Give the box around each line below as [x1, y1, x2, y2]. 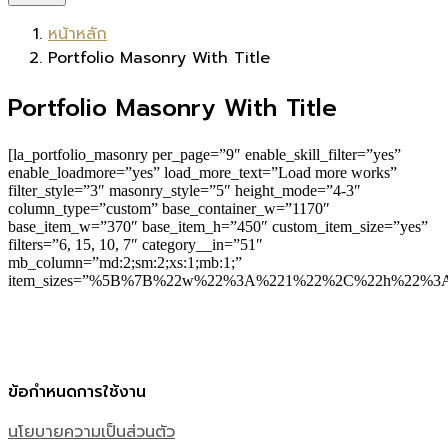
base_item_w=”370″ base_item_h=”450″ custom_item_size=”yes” [8, 217, 428, 235]
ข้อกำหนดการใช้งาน [8, 379, 146, 404]
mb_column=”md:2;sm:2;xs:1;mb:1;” [8, 253, 242, 271]
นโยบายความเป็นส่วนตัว [8, 419, 175, 444]
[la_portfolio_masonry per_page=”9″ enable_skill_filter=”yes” [8, 145, 401, 163]
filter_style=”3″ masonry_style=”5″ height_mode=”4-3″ [8, 181, 361, 199]
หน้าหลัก [48, 21, 107, 46]
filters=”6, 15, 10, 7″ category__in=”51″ [8, 235, 263, 253]
